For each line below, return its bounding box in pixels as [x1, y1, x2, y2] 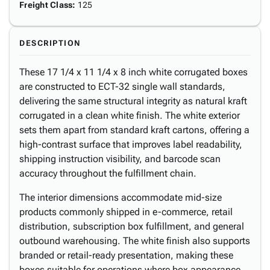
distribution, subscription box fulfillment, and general [19, 221, 244, 232]
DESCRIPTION [19, 39, 81, 48]
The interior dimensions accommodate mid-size [19, 192, 222, 203]
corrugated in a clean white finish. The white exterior [19, 110, 240, 121]
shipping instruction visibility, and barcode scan [19, 153, 221, 165]
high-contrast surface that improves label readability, [19, 139, 242, 150]
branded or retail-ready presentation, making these [19, 250, 233, 261]
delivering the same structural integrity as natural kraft [19, 95, 247, 107]
